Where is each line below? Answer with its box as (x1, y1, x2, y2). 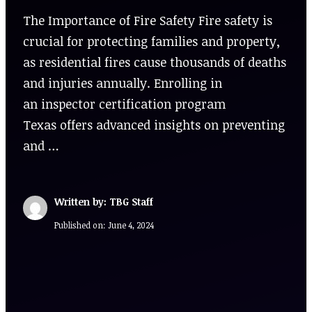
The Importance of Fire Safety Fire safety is (23, 11, 272, 29)
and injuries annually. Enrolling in (23, 74, 222, 91)
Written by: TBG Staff (54, 194, 153, 208)
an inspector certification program (23, 95, 226, 112)
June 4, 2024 (108, 219, 154, 231)
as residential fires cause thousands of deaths (23, 53, 286, 70)
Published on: (54, 219, 108, 231)
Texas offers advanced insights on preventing (23, 116, 285, 133)
